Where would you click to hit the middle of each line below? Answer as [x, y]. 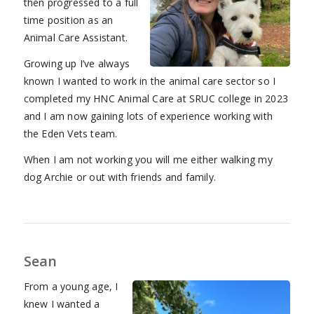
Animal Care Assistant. [75, 38]
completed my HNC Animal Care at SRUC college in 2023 [156, 98]
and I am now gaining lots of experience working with [148, 116]
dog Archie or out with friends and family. [120, 177]
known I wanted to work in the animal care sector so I [150, 81]
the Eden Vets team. [70, 133]
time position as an [68, 20]
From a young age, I [71, 286]
